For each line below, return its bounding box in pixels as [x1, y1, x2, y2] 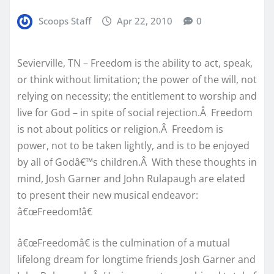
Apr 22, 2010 [117, 14, 173, 27]
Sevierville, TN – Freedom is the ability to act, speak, [17, 56, 253, 70]
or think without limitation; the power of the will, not [17, 72, 257, 86]
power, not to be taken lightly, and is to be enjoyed [17, 138, 250, 152]
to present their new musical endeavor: [17, 188, 198, 202]
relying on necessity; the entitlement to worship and [17, 89, 257, 103]
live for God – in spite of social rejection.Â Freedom [17, 105, 253, 119]
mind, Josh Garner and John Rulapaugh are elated [17, 171, 245, 185]
